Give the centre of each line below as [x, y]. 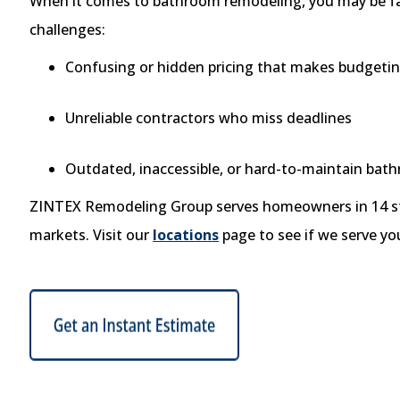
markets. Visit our [92, 234]
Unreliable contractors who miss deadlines [209, 117]
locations [186, 234]
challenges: [68, 29]
